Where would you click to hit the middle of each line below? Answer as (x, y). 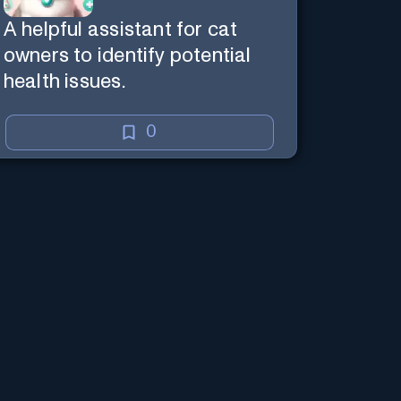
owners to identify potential (127, 55)
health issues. (64, 81)
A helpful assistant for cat (120, 30)
